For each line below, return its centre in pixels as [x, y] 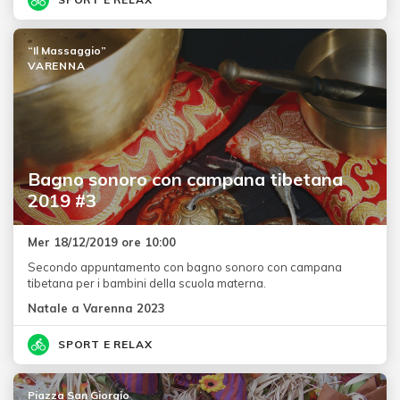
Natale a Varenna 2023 [96, 308]
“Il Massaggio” [67, 50]
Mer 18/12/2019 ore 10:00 [102, 242]
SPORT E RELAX [105, 344]
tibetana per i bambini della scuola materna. [147, 283]
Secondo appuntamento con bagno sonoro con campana [185, 267]
